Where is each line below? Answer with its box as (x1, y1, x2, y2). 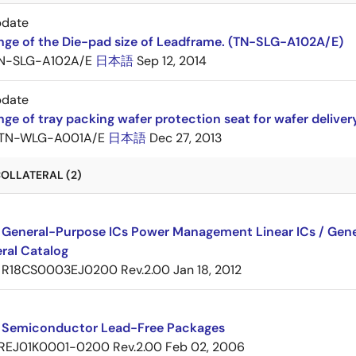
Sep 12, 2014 (137, 52, 207, 69)
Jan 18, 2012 (173, 261, 242, 278)
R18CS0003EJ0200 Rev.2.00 (2, 261, 170, 278)
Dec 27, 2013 (149, 130, 222, 146)
